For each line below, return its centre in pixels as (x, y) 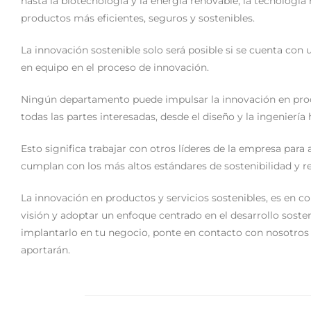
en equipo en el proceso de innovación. (115, 67)
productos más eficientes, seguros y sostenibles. (138, 18)
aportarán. (45, 250)
